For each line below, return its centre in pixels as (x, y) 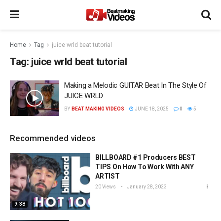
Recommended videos (53, 138)
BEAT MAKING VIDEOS (98, 109)
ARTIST (108, 176)
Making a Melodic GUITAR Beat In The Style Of (135, 85)
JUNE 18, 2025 (151, 109)
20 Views (106, 186)
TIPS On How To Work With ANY (145, 166)
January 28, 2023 (147, 186)
